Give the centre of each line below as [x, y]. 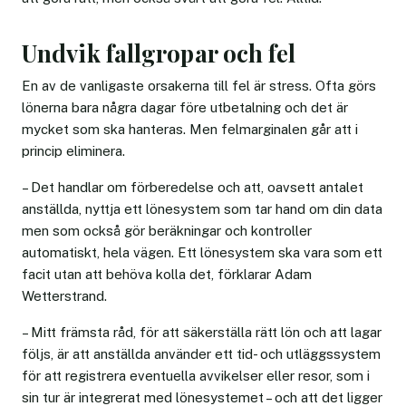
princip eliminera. [73, 150]
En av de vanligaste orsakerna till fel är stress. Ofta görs [199, 85]
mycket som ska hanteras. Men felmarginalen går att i [190, 129]
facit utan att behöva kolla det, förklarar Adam [167, 274]
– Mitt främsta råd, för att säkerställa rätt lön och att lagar [202, 332]
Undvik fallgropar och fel [159, 53]
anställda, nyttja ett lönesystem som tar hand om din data [202, 208]
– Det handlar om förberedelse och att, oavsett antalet [193, 187]
